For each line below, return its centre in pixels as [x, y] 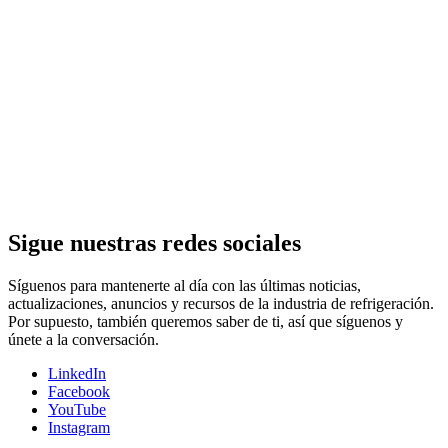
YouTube [77, 409]
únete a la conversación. [83, 339]
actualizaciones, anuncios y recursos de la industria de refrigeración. [221, 303]
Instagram [79, 427]
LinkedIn [77, 373]
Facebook [79, 391]
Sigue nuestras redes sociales [154, 243]
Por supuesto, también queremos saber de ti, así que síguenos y [205, 321]
